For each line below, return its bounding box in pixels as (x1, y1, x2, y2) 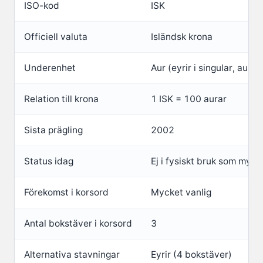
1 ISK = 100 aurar (151, 93, 227, 105)
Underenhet (24, 62, 76, 74)
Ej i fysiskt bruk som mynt (151, 156, 260, 167)
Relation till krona (24, 93, 99, 105)
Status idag (24, 156, 73, 167)
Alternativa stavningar (24, 249, 120, 261)
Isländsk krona (151, 31, 213, 43)
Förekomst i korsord (24, 187, 109, 198)
